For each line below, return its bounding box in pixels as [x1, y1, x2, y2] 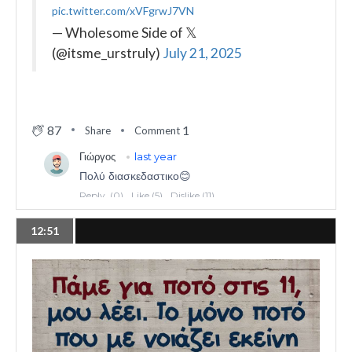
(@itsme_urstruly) [52, 45, 163, 62]
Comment [134, 123, 180, 137]
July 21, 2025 [163, 45, 242, 62]
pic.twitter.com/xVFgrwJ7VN [52, 4, 194, 18]
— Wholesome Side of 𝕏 [52, 24, 197, 42]
